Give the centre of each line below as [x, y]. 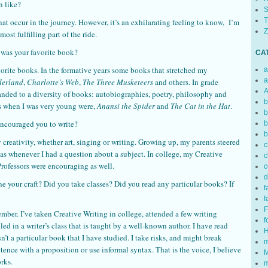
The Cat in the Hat [200, 106]
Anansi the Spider [126, 106]
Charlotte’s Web [53, 82]
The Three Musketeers [118, 82]
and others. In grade [186, 82]
